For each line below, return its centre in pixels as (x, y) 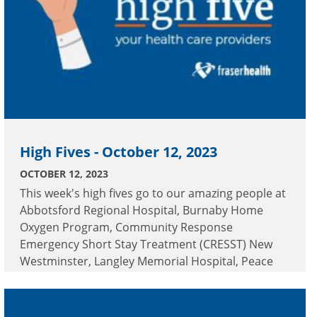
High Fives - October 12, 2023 (119, 151)
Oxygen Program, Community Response (126, 227)
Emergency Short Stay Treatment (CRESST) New (146, 244)
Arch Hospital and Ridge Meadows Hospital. (136, 278)
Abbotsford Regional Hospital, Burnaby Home (142, 210)
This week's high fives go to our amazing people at (153, 193)
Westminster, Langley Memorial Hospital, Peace (146, 261)
